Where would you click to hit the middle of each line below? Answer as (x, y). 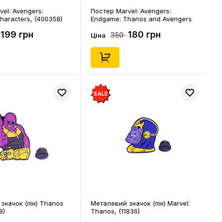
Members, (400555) (121, 27)
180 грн (144, 34)
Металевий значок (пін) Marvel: (140, 203)
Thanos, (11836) (115, 211)
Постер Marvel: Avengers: (131, 11)
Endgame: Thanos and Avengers (141, 19)
